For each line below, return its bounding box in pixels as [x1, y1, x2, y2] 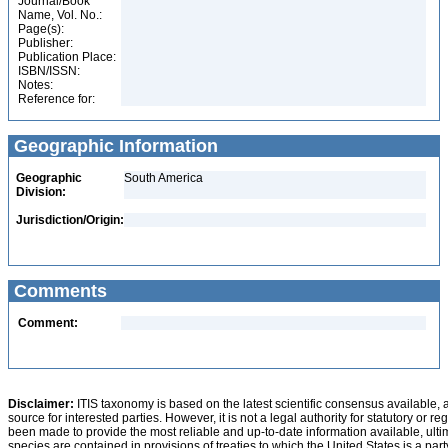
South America [124, 171, 203, 185]
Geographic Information [9, 136, 218, 156]
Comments [9, 281, 107, 301]
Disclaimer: [8, 397, 74, 411]
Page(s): [18, 22, 64, 36]
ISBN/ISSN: [18, 64, 80, 78]
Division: [16, 185, 66, 199]
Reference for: [18, 92, 95, 106]
